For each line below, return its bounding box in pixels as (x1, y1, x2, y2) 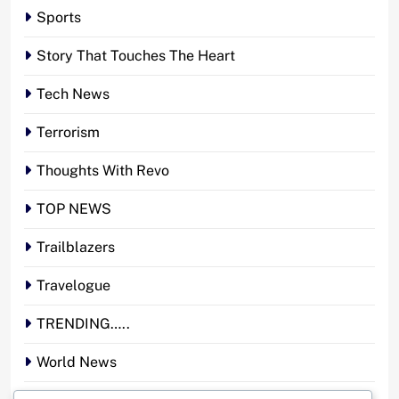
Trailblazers (37, 238, 115, 256)
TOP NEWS (37, 199, 111, 217)
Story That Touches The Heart (37, 46, 235, 64)
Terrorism (37, 123, 100, 141)
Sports (37, 8, 81, 26)
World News (37, 353, 117, 370)
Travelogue (37, 276, 110, 294)
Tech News (37, 85, 110, 102)
